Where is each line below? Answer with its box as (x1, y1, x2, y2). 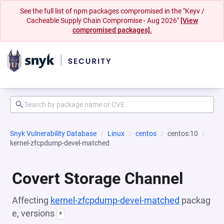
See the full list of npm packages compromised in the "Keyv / (19, 7, 204, 15)
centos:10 (167, 129, 198, 137)
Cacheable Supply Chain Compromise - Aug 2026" (26, 16, 180, 24)
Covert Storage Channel (12, 169, 183, 188)
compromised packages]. (72, 26, 152, 34)
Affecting (12, 195, 50, 205)
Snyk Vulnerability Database (10, 129, 96, 137)
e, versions (12, 208, 56, 218)
